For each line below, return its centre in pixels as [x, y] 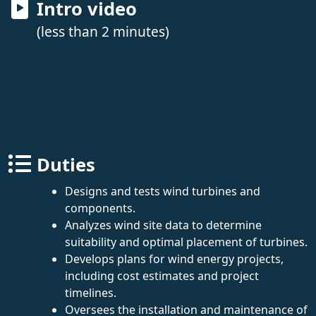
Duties [66, 164]
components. [100, 208]
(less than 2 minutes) [103, 31]
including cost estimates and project [162, 275]
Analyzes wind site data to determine [163, 225]
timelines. [91, 292]
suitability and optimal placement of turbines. [186, 242]
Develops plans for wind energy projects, [174, 259]
